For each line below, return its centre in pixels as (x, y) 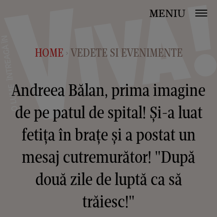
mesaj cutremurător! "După (108, 157)
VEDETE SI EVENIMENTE (126, 53)
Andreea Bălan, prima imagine (108, 90)
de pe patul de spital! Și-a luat (108, 112)
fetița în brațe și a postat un (108, 134)
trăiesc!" (108, 201)
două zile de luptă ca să (108, 179)
